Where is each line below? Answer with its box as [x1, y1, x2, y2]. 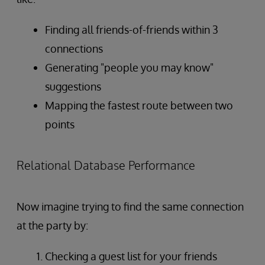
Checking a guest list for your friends [45, 249, 217, 263]
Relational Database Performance [17, 157, 195, 173]
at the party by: [17, 218, 88, 232]
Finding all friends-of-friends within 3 [45, 22, 218, 36]
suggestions [45, 79, 101, 93]
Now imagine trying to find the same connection [17, 199, 244, 213]
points [45, 117, 75, 131]
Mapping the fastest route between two [45, 98, 233, 112]
